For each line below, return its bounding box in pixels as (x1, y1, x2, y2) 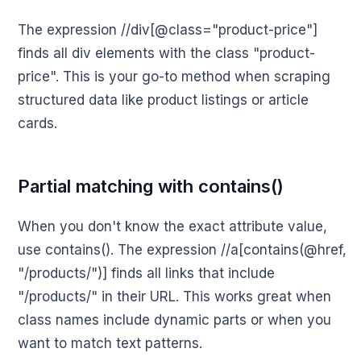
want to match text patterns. (18, 335, 202, 352)
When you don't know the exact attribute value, (18, 218, 327, 235)
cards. (18, 115, 57, 132)
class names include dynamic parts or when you (18, 312, 331, 329)
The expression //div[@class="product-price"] (18, 22, 317, 39)
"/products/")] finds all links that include (18, 265, 275, 282)
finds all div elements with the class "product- (18, 45, 315, 62)
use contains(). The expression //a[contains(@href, (18, 242, 346, 259)
